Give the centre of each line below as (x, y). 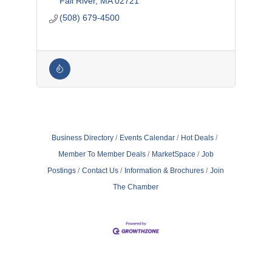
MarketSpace (173, 155)
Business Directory (83, 138)
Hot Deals (198, 138)
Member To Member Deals (102, 155)
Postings (62, 171)
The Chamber (136, 187)
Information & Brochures (165, 171)
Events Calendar (148, 138)
